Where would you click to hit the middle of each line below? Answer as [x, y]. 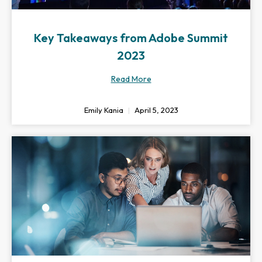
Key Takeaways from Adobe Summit [131, 38]
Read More [131, 79]
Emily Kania [104, 110]
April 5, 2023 [155, 110]
